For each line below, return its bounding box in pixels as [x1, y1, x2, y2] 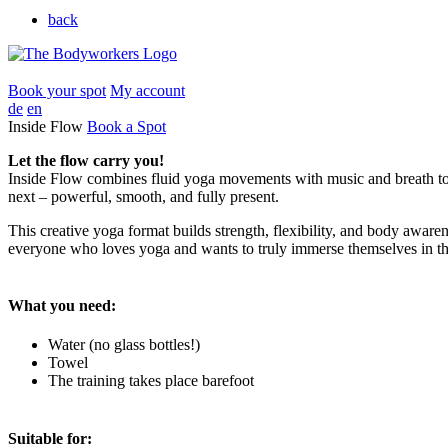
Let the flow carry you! [8, 151, 164, 169]
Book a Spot [87, 117, 166, 135]
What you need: [8, 296, 116, 314]
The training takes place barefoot [48, 372, 254, 390]
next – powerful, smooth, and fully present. [8, 187, 279, 205]
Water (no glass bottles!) [48, 336, 200, 354]
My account [110, 81, 185, 99]
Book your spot [8, 81, 106, 99]
